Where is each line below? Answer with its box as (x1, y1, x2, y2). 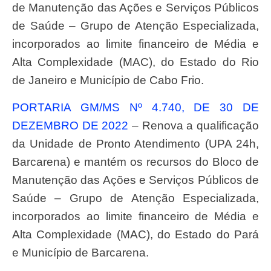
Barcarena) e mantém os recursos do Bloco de (12, 155, 259, 168)
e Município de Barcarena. (12, 246, 149, 259)
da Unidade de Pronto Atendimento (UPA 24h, (12, 137, 259, 150)
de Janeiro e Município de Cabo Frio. (12, 74, 204, 87)
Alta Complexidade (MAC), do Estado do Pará (12, 227, 259, 241)
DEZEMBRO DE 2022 (12, 119, 129, 132)
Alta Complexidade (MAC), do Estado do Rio (12, 56, 259, 69)
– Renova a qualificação (128, 119, 260, 132)
